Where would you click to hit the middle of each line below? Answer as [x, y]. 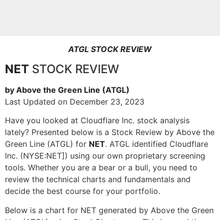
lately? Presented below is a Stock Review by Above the [110, 132]
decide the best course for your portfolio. [82, 191]
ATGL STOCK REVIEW [110, 49]
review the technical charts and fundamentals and [98, 179]
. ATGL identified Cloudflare [157, 144]
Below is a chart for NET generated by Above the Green [109, 210]
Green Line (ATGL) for [47, 144]
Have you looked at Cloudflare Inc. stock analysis [97, 121]
